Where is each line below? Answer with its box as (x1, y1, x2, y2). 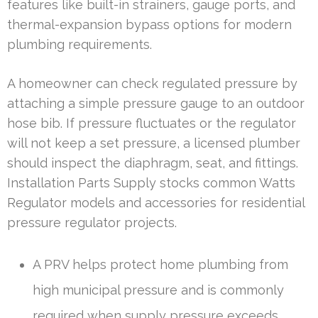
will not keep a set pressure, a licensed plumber (7, 135, 300, 150)
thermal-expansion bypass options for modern (7, 16, 292, 32)
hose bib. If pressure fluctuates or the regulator (7, 115, 296, 131)
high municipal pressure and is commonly (33, 282, 284, 297)
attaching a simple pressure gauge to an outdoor (7, 95, 305, 111)
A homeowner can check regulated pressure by (7, 75, 297, 91)
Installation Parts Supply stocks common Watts (7, 175, 295, 190)
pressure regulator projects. (7, 214, 177, 230)
